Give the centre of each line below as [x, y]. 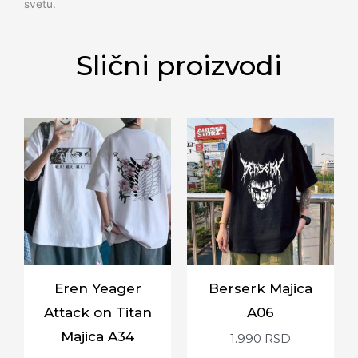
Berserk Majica [261, 288]
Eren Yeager [97, 288]
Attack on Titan [97, 312]
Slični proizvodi [179, 66]
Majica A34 [97, 336]
